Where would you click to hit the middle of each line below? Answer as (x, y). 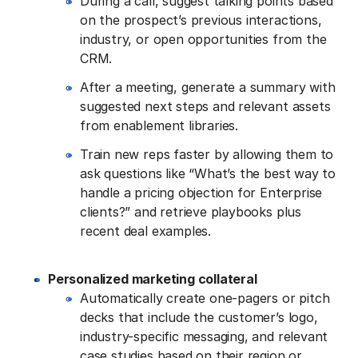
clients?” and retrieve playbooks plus (191, 211)
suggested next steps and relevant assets (205, 106)
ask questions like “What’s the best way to (208, 173)
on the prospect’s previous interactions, (201, 20)
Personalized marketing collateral (153, 278)
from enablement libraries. (159, 125)
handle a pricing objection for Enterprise (201, 192)
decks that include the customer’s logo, (199, 317)
